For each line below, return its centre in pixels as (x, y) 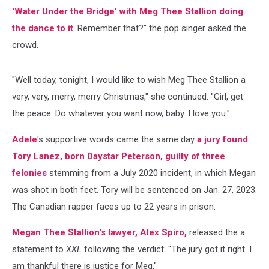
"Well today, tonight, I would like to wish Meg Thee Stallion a (129, 80)
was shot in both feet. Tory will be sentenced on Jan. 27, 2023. (134, 189)
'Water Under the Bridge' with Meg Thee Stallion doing (128, 11)
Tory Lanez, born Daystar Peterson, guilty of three (119, 156)
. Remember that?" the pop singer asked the (160, 28)
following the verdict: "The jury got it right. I (167, 249)
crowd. (25, 45)
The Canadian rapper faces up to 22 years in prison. (114, 206)
